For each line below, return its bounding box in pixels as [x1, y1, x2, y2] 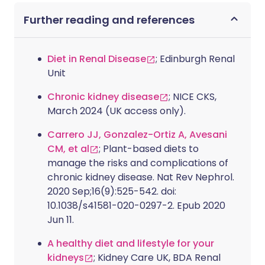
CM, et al [47, 142, 89, 156]
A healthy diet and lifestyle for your [47, 237, 214, 250]
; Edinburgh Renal [156, 52, 235, 66]
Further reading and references [24, 12, 195, 27]
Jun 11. [47, 213, 74, 227]
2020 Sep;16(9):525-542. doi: [47, 185, 176, 198]
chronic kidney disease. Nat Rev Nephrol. [47, 170, 234, 184]
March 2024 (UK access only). [47, 104, 186, 118]
